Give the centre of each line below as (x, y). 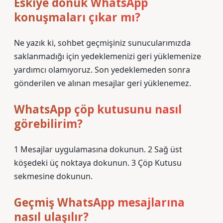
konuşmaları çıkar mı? (77, 17)
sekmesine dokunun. (53, 176)
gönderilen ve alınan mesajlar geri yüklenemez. (103, 83)
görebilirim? (48, 124)
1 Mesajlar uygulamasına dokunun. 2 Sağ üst (98, 149)
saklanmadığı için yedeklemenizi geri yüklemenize (108, 56)
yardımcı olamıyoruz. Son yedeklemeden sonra (102, 70)
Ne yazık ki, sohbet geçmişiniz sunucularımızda (102, 43)
